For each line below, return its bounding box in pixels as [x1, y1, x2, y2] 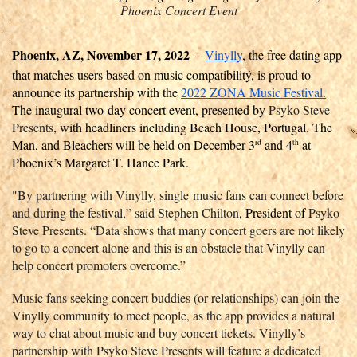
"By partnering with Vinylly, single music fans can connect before [12, 186, 343, 203]
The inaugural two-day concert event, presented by [12, 100, 269, 118]
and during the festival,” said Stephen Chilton [12, 203, 239, 221]
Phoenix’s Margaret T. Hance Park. [12, 153, 193, 171]
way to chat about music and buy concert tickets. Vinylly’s [12, 324, 305, 341]
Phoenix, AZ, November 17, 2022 [12, 45, 190, 64]
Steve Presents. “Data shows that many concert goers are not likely [12, 221, 345, 238]
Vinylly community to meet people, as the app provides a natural [12, 306, 335, 324]
